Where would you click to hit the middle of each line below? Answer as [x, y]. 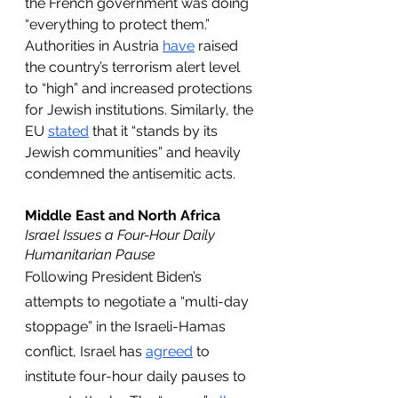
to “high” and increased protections [140, 88]
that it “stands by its [155, 131]
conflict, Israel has [85, 351]
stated [68, 131]
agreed [169, 351]
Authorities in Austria [94, 46]
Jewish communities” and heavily [135, 152]
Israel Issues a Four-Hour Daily [122, 235]
